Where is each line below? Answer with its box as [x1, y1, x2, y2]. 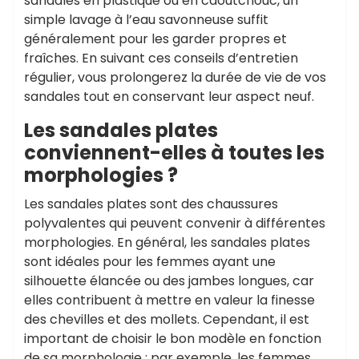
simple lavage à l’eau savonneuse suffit [24, 10, 268, 29]
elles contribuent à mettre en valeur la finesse [24, 291, 315, 309]
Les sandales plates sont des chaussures [24, 195, 278, 213]
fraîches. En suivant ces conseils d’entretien [24, 49, 298, 67]
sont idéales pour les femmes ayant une [24, 252, 276, 271]
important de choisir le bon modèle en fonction [24, 329, 321, 348]
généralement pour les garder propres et [24, 30, 287, 48]
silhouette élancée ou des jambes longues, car [24, 272, 314, 290]
